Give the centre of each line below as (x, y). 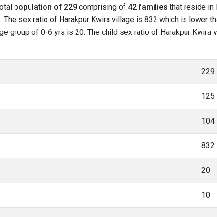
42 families (148, 7)
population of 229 (46, 7)
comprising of (102, 7)
